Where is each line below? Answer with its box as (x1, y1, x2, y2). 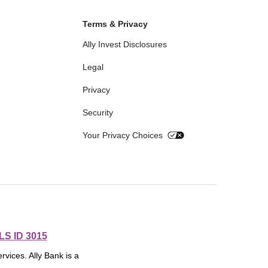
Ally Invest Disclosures (82, 39, 167, 50)
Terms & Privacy (82, 19, 148, 29)
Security (82, 108, 113, 118)
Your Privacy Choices (82, 130, 163, 141)
